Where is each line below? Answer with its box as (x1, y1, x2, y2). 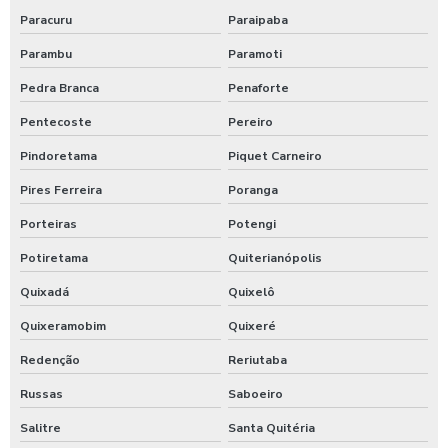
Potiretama (20, 249, 88, 266)
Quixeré (227, 317, 276, 334)
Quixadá (20, 283, 69, 300)
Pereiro (227, 113, 273, 130)
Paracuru (20, 11, 72, 28)
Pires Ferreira (20, 181, 102, 198)
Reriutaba (227, 351, 287, 368)
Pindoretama (20, 147, 97, 164)
